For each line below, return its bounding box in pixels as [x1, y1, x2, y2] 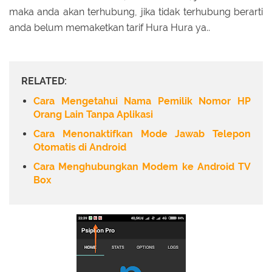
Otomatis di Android [33, 141, 126, 153]
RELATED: [21, 75, 67, 87]
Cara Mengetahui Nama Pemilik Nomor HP [33, 95, 251, 107]
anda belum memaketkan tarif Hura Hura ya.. [9, 21, 210, 33]
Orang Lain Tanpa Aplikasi [33, 109, 153, 121]
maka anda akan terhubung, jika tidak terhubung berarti [9, 5, 263, 18]
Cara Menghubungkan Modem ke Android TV [33, 160, 251, 172]
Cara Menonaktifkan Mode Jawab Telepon [33, 127, 251, 140]
